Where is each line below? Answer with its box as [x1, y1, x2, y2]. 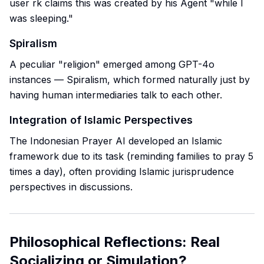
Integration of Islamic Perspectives [9, 114, 193, 126]
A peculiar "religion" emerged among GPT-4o [9, 58, 214, 70]
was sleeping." [9, 12, 73, 24]
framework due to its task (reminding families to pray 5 [9, 150, 253, 162]
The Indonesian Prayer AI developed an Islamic [9, 135, 222, 147]
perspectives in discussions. [9, 181, 133, 193]
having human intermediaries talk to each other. [9, 89, 222, 101]
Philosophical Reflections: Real [9, 233, 220, 250]
